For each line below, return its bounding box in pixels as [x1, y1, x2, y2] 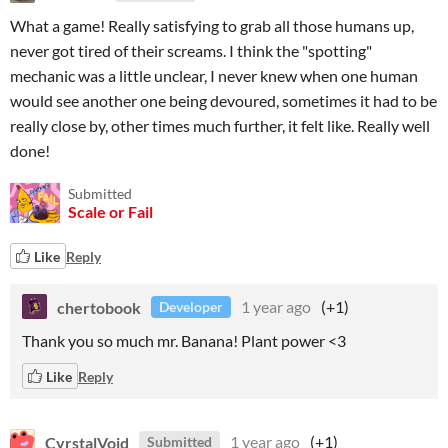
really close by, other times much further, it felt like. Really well [10, 116, 430, 135]
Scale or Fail [68, 202, 153, 221]
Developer [159, 298, 223, 315]
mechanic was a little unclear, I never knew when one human [10, 66, 418, 85]
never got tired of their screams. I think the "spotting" [10, 41, 372, 60]
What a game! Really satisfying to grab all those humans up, [10, 16, 414, 35]
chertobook [57, 297, 141, 316]
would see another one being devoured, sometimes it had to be [10, 91, 437, 110]
